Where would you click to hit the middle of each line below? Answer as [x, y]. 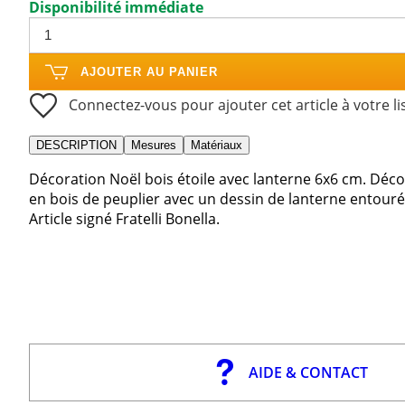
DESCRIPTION [76, 145]
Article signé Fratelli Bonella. [124, 218]
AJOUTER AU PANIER [149, 71]
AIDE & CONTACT [308, 372]
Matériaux [217, 145]
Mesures [154, 145]
